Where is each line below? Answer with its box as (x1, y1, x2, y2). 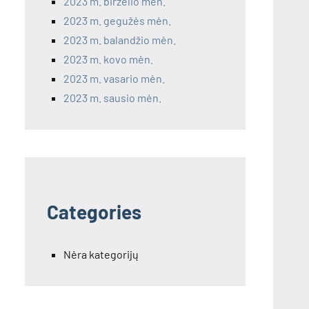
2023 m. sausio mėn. (63, 91, 161, 105)
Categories (47, 200, 141, 224)
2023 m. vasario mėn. (63, 72, 165, 86)
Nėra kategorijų (63, 248, 139, 261)
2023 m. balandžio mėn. (63, 33, 176, 47)
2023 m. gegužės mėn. (63, 14, 171, 28)
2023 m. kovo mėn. (63, 52, 153, 66)
